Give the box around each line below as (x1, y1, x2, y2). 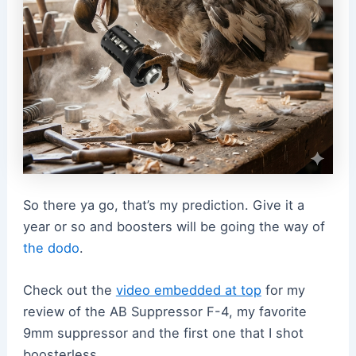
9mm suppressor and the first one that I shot (22, 325, 304, 342)
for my (261, 282, 305, 299)
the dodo (22, 240, 79, 257)
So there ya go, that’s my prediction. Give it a (22, 197, 304, 214)
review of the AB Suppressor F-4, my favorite (22, 304, 307, 320)
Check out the (22, 282, 116, 299)
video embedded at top (115, 282, 261, 299)
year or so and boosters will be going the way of (22, 219, 325, 235)
